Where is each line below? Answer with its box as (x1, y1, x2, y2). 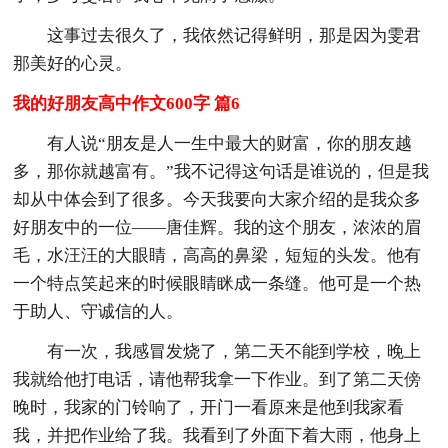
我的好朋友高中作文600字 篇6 (13, 93, 241, 113)
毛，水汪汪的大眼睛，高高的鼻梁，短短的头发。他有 (13, 245, 422, 265)
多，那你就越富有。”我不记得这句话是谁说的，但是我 (13, 161, 430, 181)
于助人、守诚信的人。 (13, 301, 184, 321)
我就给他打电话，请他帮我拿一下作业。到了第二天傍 (13, 369, 422, 389)
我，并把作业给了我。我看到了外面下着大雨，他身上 (13, 425, 422, 445)
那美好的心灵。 (13, 53, 133, 73)
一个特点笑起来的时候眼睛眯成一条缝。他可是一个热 (13, 273, 422, 293)
